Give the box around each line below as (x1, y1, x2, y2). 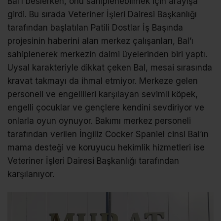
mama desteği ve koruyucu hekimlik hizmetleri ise (7, 142, 205, 152)
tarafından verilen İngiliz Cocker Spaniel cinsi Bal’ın (7, 129, 209, 139)
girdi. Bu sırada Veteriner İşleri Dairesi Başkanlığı (7, 9, 197, 19)
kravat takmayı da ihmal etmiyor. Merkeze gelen (7, 75, 198, 86)
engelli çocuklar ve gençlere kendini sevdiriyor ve (7, 102, 204, 112)
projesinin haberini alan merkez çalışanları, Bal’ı (7, 36, 193, 46)
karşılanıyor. (7, 169, 54, 179)
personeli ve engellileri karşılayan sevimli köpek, (7, 89, 198, 99)
